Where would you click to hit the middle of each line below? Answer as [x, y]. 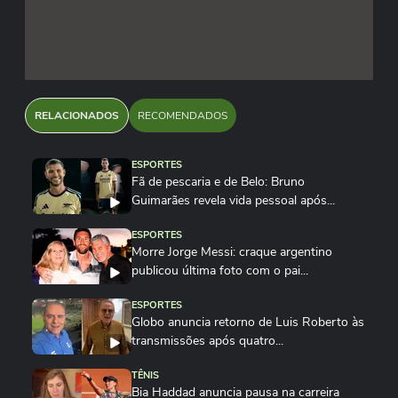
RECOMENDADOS [183, 115]
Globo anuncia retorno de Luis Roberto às [248, 322]
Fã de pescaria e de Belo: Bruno [218, 182]
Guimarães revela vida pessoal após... [233, 200]
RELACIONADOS [77, 115]
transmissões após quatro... [207, 341]
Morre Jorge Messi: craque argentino [232, 252]
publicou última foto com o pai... [220, 271]
